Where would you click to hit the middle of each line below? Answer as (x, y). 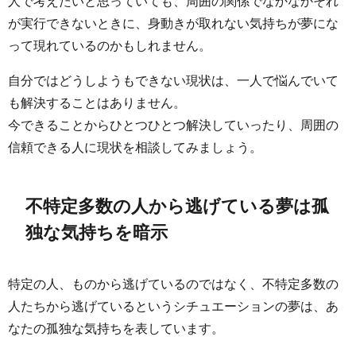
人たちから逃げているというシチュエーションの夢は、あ (173, 306)
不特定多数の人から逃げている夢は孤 (178, 206)
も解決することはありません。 (97, 102)
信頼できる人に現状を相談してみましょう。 (135, 147)
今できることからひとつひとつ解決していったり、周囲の (173, 124)
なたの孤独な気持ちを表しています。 (116, 328)
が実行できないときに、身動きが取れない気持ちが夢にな (173, 23)
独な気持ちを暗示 (97, 232)
